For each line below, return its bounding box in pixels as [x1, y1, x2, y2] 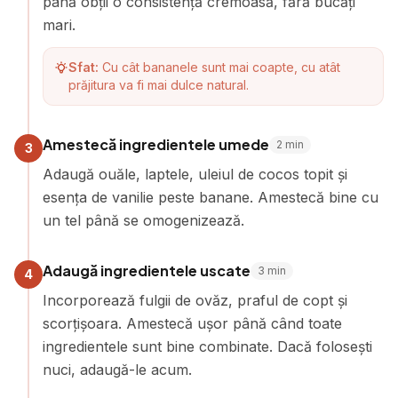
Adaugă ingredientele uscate [43, 261, 251, 280]
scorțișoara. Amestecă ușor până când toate [43, 314, 342, 332]
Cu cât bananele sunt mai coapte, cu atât [102, 60, 340, 75]
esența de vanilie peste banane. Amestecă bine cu [43, 188, 378, 206]
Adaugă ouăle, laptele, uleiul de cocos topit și [43, 165, 347, 183]
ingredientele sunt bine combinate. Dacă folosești [43, 338, 372, 355]
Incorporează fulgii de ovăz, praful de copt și [43, 291, 347, 309]
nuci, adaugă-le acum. [43, 361, 192, 378]
